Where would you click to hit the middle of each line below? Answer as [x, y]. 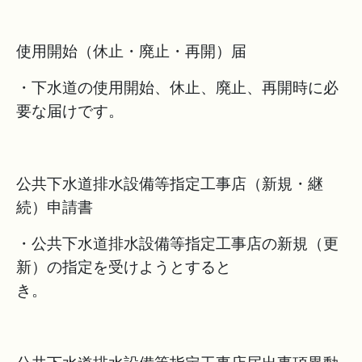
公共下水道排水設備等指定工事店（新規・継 [170, 184]
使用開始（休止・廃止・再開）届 [131, 51]
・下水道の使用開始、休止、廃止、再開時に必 [177, 88]
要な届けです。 [70, 111]
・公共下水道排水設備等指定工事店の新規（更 [177, 244]
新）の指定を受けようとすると [124, 267]
